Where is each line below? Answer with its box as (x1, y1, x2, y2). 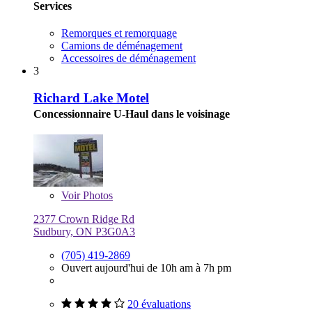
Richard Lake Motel (33, 90, 149, 105)
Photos (80, 189, 113, 201)
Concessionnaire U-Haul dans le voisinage (33, 107, 230, 120)
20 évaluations (127, 297, 191, 310)
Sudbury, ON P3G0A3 (33, 225, 135, 237)
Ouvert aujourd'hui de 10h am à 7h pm (61, 261, 231, 274)
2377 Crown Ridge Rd (33, 212, 134, 225)
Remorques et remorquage (61, 27, 177, 40)
